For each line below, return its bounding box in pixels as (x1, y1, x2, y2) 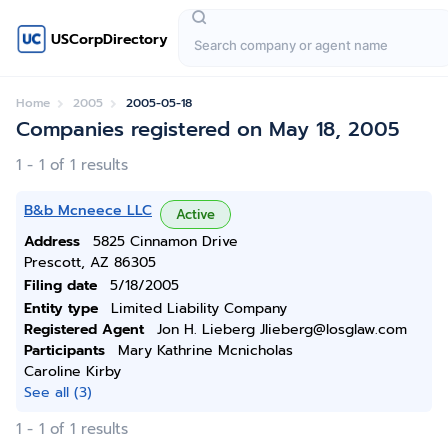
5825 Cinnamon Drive (93, 231, 238, 252)
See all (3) (24, 382, 92, 403)
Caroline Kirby (24, 361, 121, 382)
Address (24, 231, 80, 252)
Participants (24, 340, 105, 361)
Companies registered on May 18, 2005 (16, 114, 400, 144)
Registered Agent (24, 319, 144, 340)
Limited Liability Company (111, 298, 287, 319)
